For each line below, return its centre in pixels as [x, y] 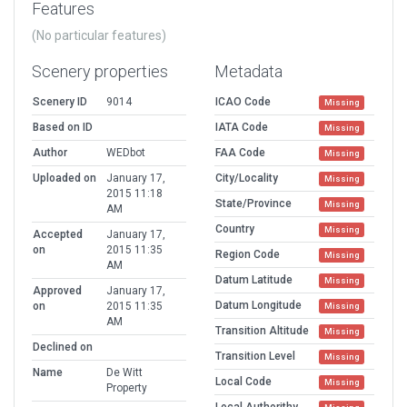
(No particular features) [99, 35]
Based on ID [63, 127]
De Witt [124, 372]
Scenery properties [100, 71]
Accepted [58, 234]
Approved [57, 290]
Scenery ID [60, 101]
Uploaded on [65, 178]
